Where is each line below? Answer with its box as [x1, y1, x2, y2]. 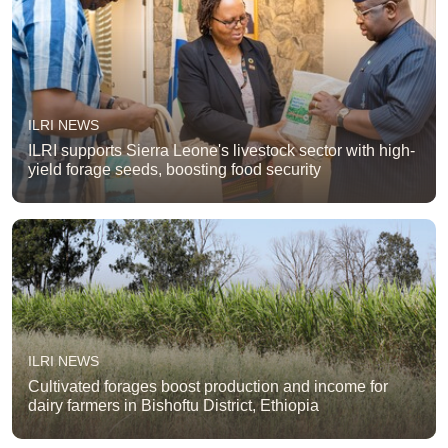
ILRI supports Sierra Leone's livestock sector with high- [28, 142, 415, 159]
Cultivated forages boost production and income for [28, 378, 388, 395]
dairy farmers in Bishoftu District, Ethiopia [28, 397, 319, 414]
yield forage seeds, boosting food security [28, 161, 321, 178]
